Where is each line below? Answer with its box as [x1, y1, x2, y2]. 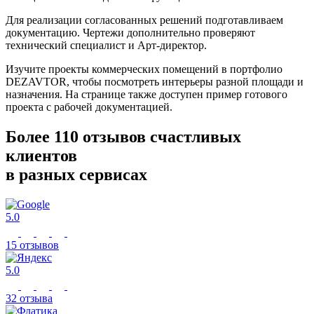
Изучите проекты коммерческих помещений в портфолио [6, 63, 282, 76]
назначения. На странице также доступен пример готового [6, 88, 287, 101]
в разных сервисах [6, 165, 147, 184]
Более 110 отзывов [6, 127, 146, 146]
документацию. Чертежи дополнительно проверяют [6, 27, 255, 39]
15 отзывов [6, 238, 59, 251]
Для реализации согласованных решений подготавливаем [6, 14, 283, 27]
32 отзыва [6, 292, 53, 304]
